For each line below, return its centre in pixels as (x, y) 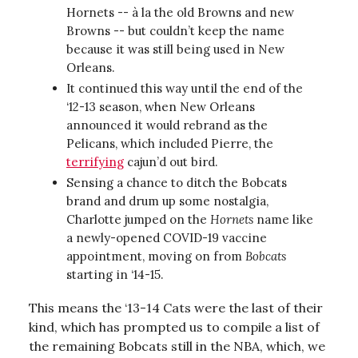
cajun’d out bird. (173, 161)
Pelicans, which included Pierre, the (170, 143)
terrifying (95, 161)
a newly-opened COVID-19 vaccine (167, 237)
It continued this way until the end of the (185, 88)
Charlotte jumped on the (138, 219)
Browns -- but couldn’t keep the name (175, 30)
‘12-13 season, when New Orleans (161, 106)
